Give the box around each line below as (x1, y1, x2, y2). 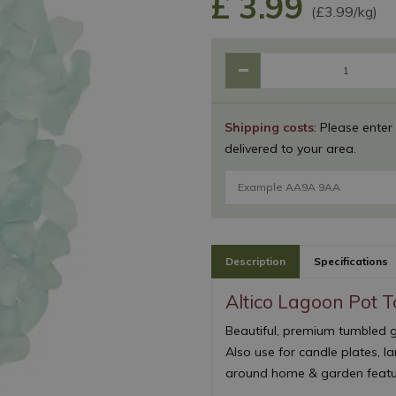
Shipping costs (225, 118, 314, 135)
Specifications (314, 255, 388, 268)
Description (225, 255, 286, 268)
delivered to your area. (225, 140, 356, 156)
